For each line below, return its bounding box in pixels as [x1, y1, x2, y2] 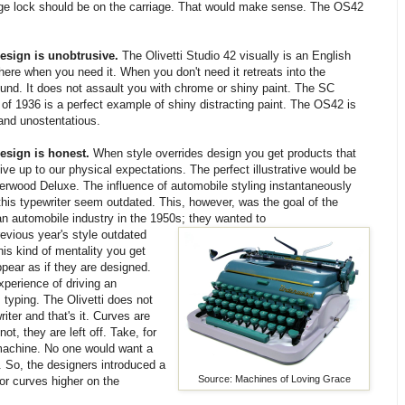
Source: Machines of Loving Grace [197, 373, 351, 385]
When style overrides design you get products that [89, 146, 357, 161]
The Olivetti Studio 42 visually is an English [118, 49, 352, 63]
